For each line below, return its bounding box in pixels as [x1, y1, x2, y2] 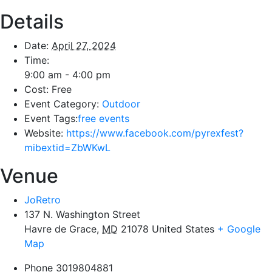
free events [78, 112, 129, 124]
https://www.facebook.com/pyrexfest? [66, 127, 243, 139]
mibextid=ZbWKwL [24, 141, 110, 154]
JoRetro [24, 194, 61, 206]
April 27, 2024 [52, 39, 116, 52]
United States [152, 223, 214, 235]
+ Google [217, 223, 260, 235]
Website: [24, 127, 63, 139]
